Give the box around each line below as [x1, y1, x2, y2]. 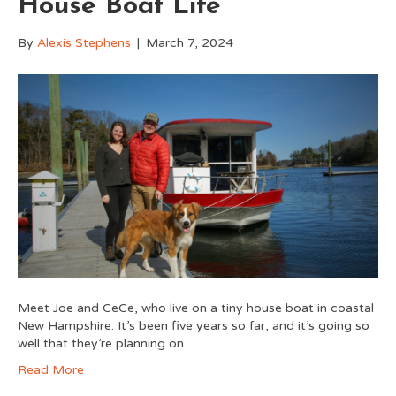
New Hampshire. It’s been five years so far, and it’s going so [18, 317, 369, 333]
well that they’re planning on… [18, 335, 195, 351]
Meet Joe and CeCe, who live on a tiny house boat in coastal [18, 300, 374, 316]
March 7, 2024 [146, 34, 233, 50]
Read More [18, 362, 84, 377]
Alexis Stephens [37, 34, 131, 50]
